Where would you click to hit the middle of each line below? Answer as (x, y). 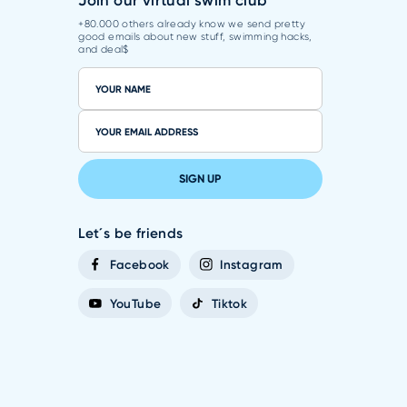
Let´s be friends (131, 233)
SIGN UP (200, 179)
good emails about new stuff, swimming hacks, (195, 36)
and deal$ (104, 49)
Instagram (252, 265)
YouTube (135, 303)
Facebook (139, 265)
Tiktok (229, 303)
